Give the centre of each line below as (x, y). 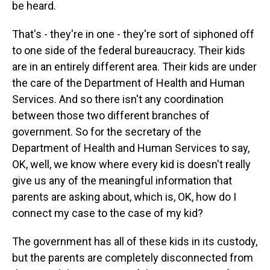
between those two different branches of (111, 115)
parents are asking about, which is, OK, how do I (124, 197)
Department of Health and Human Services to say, (131, 148)
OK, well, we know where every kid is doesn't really (131, 164)
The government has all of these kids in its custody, (135, 241)
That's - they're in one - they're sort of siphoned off (133, 34)
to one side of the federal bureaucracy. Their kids (129, 50)
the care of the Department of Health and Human (128, 83)
